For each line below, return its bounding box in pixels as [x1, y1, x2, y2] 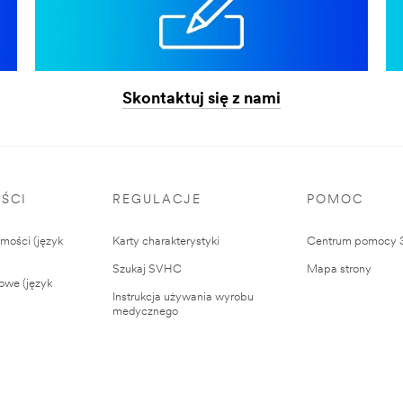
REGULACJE [112, 193, 202, 207]
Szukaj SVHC [112, 263, 183, 275]
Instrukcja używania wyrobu [112, 291, 255, 303]
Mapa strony [306, 263, 372, 275]
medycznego [112, 305, 179, 318]
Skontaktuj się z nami [121, 91, 281, 109]
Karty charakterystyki [112, 235, 220, 247]
